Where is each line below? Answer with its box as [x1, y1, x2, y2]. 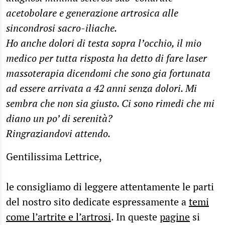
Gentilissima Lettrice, [6, 149, 102, 163]
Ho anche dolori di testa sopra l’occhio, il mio [6, 36, 201, 50]
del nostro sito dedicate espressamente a [6, 194, 189, 208]
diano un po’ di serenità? [6, 111, 113, 125]
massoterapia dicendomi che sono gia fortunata [6, 66, 210, 80]
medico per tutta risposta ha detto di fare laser [6, 51, 207, 65]
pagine [160, 209, 190, 223]
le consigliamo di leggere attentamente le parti [6, 179, 214, 193]
